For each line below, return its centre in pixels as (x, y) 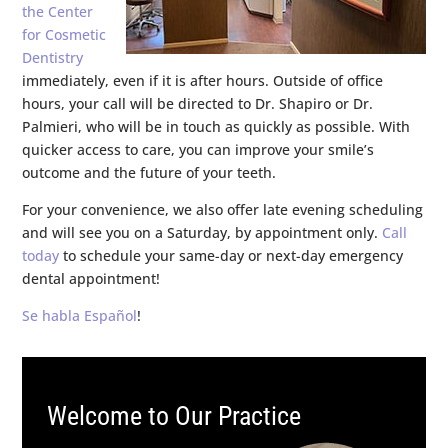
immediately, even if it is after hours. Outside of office (203, 80)
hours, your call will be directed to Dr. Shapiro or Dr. (198, 103)
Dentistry (53, 57)
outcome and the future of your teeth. (149, 172)
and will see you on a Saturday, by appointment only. (202, 232)
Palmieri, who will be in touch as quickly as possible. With (216, 126)
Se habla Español (80, 315)
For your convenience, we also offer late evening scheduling (223, 209)
